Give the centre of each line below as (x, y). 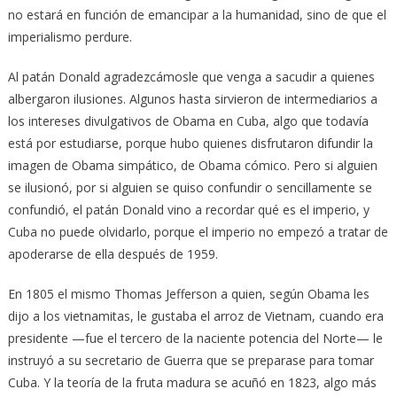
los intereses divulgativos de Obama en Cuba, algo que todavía (188, 121)
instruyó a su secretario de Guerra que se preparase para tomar (191, 361)
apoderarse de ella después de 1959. (113, 254)
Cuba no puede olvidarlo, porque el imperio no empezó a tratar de (198, 232)
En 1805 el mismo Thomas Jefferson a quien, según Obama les (188, 294)
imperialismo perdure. (70, 37)
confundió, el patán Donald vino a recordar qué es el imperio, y (188, 210)
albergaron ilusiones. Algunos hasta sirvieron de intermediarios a (192, 99)
